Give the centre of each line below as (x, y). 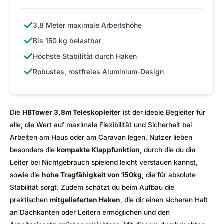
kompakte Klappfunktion (98, 150)
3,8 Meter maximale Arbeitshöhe (87, 25)
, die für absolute (169, 175)
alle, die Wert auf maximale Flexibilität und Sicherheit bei (101, 125)
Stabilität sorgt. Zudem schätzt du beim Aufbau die (92, 188)
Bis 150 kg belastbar (67, 41)
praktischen (30, 200)
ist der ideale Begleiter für (163, 113)
